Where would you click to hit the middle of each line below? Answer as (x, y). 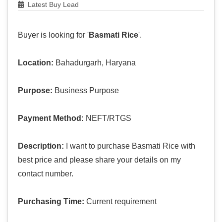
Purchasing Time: (51, 202)
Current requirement (120, 202)
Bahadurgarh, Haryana (95, 63)
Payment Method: (51, 118)
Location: (36, 63)
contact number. (46, 174)
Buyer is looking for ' (53, 35)
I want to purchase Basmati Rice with (130, 146)
